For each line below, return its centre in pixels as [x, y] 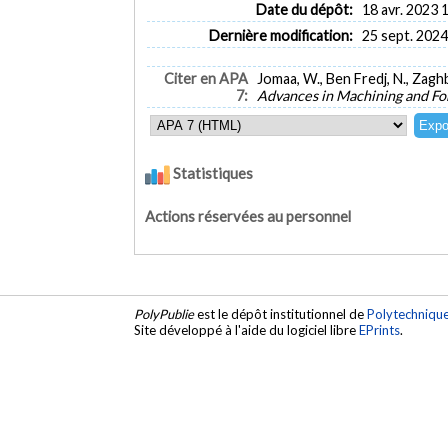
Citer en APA [205, 79]
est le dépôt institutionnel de [281, 314]
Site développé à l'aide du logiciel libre [247, 330]
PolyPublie [164, 314]
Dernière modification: [280, 35]
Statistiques [212, 173]
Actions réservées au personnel [248, 216]
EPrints [380, 330]
